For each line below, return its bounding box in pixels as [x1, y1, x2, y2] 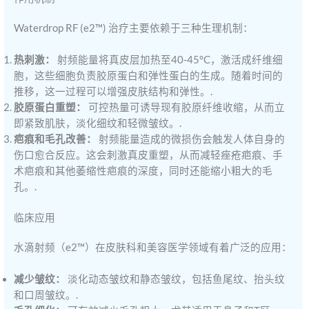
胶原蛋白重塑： [14, 101, 87, 114]
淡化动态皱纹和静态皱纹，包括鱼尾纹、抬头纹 [66, 273, 286, 286]
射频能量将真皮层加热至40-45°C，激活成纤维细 [55, 54, 283, 66]
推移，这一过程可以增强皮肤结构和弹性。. [14, 86, 213, 98]
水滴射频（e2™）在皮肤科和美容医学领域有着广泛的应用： [14, 241, 292, 253]
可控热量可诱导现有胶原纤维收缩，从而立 [86, 101, 286, 114]
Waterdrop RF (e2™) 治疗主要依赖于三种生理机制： [14, 21, 254, 34]
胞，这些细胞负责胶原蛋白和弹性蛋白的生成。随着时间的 [14, 70, 283, 82]
